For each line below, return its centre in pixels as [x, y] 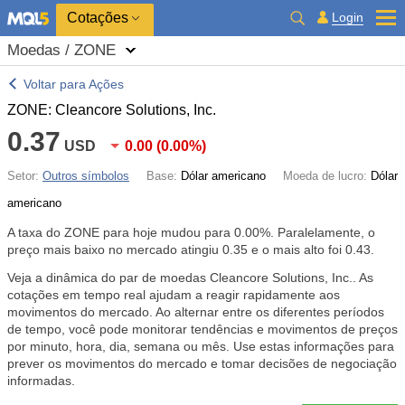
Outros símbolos [86, 176]
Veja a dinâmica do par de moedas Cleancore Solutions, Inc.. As [190, 278]
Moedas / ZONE [61, 50]
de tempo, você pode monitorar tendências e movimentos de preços [202, 329]
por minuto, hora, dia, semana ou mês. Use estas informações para [201, 346]
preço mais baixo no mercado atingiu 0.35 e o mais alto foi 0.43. [191, 250]
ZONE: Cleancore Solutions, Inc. [112, 110]
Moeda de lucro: [327, 176]
